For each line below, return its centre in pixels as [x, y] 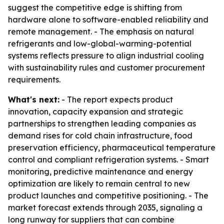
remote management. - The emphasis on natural [101, 31]
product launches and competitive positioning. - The [108, 195]
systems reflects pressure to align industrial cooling [106, 55]
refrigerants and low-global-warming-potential [100, 43]
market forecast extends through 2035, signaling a [105, 207]
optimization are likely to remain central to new [99, 183]
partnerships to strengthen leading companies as [102, 123]
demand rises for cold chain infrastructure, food [100, 135]
